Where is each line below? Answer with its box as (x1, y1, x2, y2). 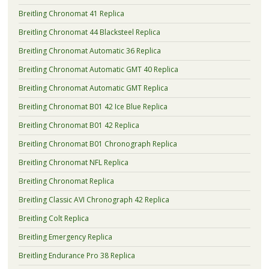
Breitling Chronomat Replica (18, 175, 114, 186)
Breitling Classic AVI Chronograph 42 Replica (18, 194, 169, 205)
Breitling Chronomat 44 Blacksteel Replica (18, 26, 160, 37)
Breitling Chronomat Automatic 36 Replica (18, 45, 161, 56)
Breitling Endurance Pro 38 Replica (18, 250, 135, 261)
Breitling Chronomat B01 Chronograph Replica (18, 138, 177, 149)
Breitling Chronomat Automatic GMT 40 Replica (18, 64, 178, 74)
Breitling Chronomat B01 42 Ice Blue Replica (18, 101, 168, 112)
